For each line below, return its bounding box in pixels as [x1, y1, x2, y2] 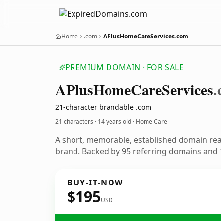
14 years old [98, 117, 131, 126]
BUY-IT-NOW [67, 177, 123, 188]
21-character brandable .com [55, 102, 151, 111]
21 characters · [55, 117, 98, 126]
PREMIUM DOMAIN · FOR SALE [65, 62, 184, 73]
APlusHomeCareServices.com [103, 32, 188, 40]
